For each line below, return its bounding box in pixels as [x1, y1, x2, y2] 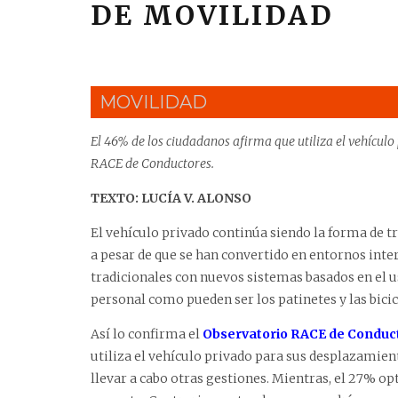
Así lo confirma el [91, 326, 203, 343]
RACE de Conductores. [91, 155, 214, 172]
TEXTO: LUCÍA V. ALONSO [91, 190, 251, 207]
